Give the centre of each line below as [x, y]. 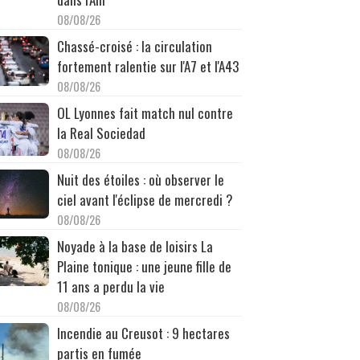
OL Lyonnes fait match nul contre [145, 112]
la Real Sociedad [101, 133]
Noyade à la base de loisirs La [135, 246]
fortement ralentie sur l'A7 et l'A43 [147, 66]
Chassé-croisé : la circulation [134, 46]
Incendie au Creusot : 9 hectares [143, 333]
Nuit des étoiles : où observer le [140, 179]
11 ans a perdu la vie [110, 286]
